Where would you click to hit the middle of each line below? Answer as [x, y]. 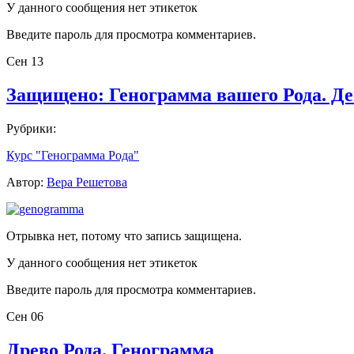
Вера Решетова [87, 183]
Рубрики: [31, 129]
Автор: [26, 183]
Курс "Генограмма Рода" [73, 156]
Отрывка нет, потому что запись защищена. [124, 236]
